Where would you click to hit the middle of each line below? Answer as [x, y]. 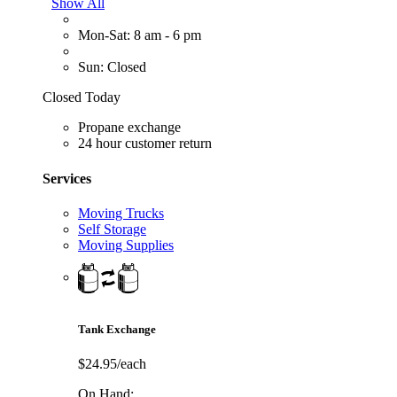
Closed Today [82, 97]
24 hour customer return [145, 144]
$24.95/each [112, 364]
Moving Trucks [121, 214]
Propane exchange [129, 128]
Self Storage [112, 230]
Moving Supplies [126, 245]
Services [67, 178]
